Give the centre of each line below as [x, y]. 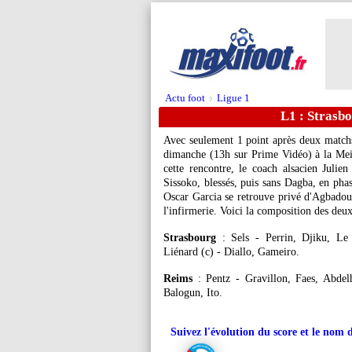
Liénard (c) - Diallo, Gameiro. [231, 252]
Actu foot [185, 98]
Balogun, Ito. [193, 293]
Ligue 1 [233, 98]
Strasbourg [190, 238]
